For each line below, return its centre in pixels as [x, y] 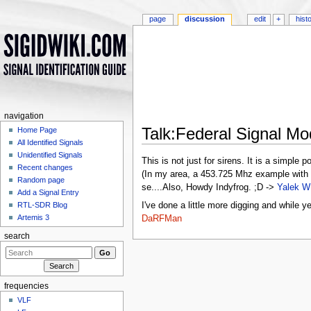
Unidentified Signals [50, 155]
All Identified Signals [51, 143]
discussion [205, 19]
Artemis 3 [34, 218]
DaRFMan [162, 218]
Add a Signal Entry [49, 193]
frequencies [26, 286]
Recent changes [45, 168]
